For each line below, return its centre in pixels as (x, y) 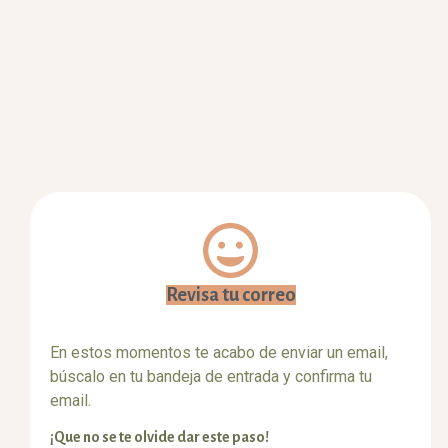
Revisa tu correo (230, 295)
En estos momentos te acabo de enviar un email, (219, 353)
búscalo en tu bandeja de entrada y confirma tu (211, 377)
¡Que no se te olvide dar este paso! (160, 436)
